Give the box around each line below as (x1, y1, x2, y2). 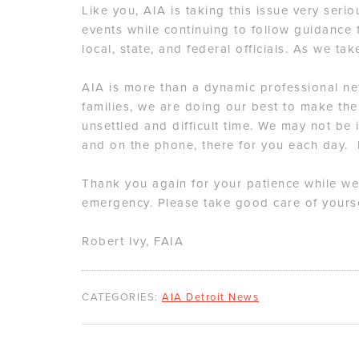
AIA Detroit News (162, 291, 259, 305)
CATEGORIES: (82, 291, 159, 305)
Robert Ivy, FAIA (82, 234, 184, 249)
